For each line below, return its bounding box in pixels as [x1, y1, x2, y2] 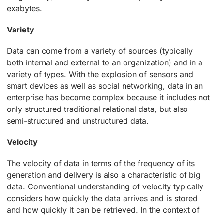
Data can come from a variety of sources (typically [7, 46, 193, 56]
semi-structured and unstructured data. [7, 115, 149, 125]
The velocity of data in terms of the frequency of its [7, 158, 195, 168]
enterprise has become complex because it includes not [7, 92, 210, 102]
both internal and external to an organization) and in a [7, 57, 203, 67]
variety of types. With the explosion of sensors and [7, 69, 193, 79]
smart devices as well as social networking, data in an [7, 80, 203, 91]
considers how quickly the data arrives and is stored [7, 193, 198, 203]
